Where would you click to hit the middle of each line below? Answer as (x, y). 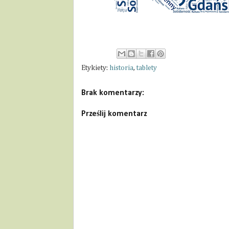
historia (121, 68)
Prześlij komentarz (114, 114)
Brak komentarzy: (113, 93)
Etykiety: (95, 68)
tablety (147, 68)
